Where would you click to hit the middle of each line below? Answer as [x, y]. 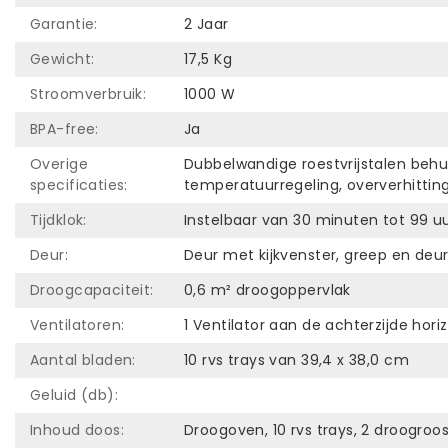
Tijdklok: [58, 219]
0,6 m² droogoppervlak [267, 289]
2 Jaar [206, 23]
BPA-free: [64, 128]
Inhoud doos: [77, 429]
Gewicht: [62, 58]
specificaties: [79, 184]
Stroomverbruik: [88, 93]
